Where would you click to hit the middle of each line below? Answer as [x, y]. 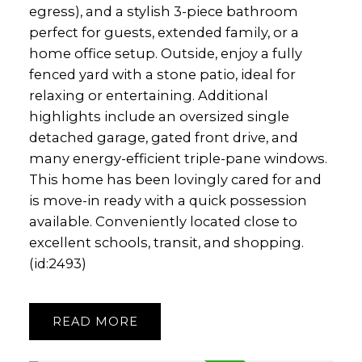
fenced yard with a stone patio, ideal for [162, 75]
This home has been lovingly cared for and [175, 180]
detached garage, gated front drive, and [163, 138]
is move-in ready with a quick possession [168, 201]
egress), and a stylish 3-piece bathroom [163, 12]
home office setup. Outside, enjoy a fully [165, 54]
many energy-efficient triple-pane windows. [178, 159]
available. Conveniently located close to [163, 222]
